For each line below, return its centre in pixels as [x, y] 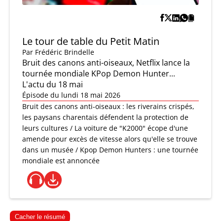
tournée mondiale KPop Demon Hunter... [99, 74]
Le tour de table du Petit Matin [91, 41]
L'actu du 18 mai [53, 85]
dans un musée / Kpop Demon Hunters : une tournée [110, 150]
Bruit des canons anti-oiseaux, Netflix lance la [106, 63]
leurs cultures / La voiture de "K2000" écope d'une [105, 128]
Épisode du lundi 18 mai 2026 [71, 95]
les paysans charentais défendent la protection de [105, 117]
